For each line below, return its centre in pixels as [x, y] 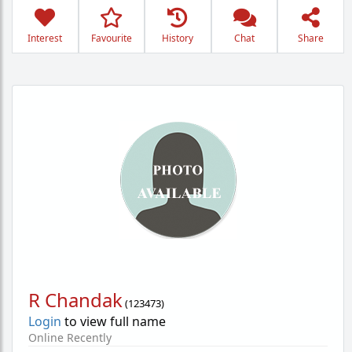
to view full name [114, 321]
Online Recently [70, 337]
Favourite [111, 38]
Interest [45, 38]
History [178, 38]
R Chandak [75, 300]
